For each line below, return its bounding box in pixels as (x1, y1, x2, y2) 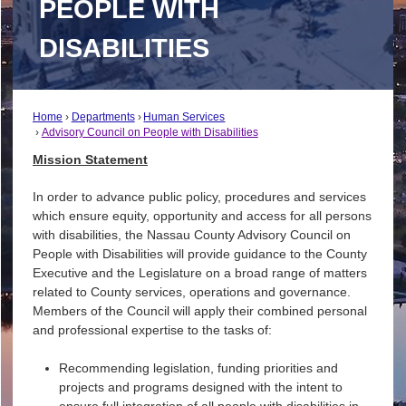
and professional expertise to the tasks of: (32, 323, 272, 338)
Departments (71, 111, 135, 122)
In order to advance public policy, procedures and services (32, 189, 366, 205)
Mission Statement (32, 152, 148, 168)
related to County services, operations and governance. (32, 285, 351, 300)
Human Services (143, 111, 226, 122)
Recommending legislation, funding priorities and (58, 360, 338, 375)
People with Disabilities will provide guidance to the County (32, 246, 367, 262)
